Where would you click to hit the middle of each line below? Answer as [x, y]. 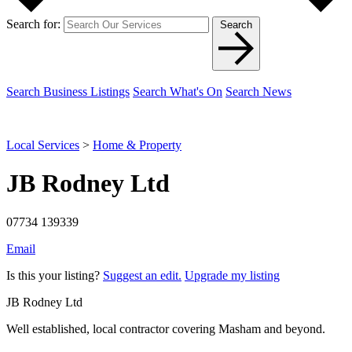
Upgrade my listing [232, 275]
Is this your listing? [55, 275]
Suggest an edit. [142, 275]
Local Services [43, 145]
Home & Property [137, 145]
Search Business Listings [68, 91]
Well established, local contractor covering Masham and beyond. [166, 328]
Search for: [33, 24]
